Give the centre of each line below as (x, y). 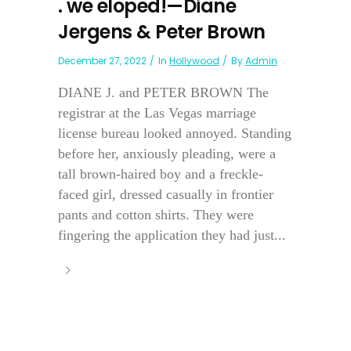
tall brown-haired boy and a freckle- (161, 174)
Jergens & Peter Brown (162, 31)
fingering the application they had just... (172, 235)
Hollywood (194, 60)
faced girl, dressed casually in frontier (166, 194)
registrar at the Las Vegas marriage (157, 112)
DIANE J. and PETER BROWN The (163, 92)
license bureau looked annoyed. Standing (175, 133)
